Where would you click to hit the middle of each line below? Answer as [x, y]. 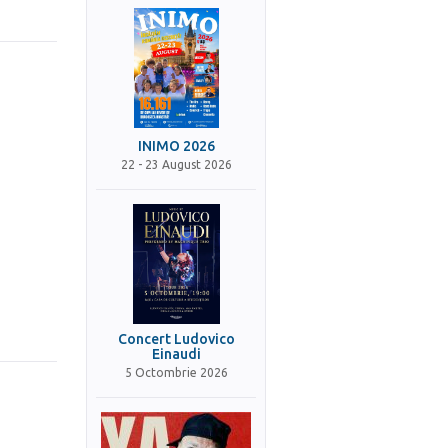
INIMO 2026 [176, 146]
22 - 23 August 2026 [176, 164]
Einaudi [176, 354]
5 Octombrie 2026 [176, 372]
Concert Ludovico [176, 339]
